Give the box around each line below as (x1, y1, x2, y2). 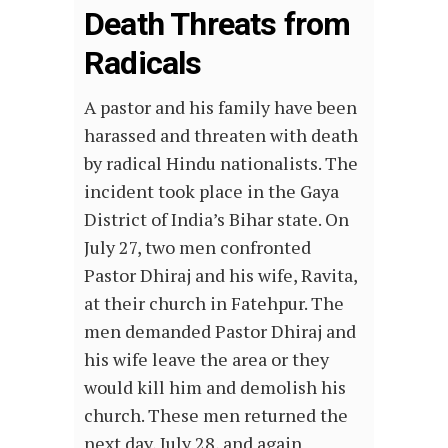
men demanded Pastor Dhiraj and (84, 319, 356, 344)
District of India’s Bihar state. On (84, 207, 349, 232)
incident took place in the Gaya (84, 179, 339, 204)
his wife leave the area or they (84, 347, 329, 372)
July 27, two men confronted (84, 235, 311, 260)
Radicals (84, 44, 202, 83)
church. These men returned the (84, 403, 348, 428)
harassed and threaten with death (84, 123, 358, 148)
